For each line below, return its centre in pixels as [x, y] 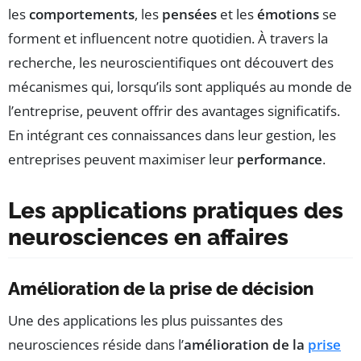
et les [237, 15]
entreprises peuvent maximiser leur [122, 160]
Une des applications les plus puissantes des [145, 321]
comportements [82, 15]
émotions [288, 15]
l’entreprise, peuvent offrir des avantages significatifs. [174, 111]
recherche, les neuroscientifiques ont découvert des [171, 63]
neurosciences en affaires [148, 238]
